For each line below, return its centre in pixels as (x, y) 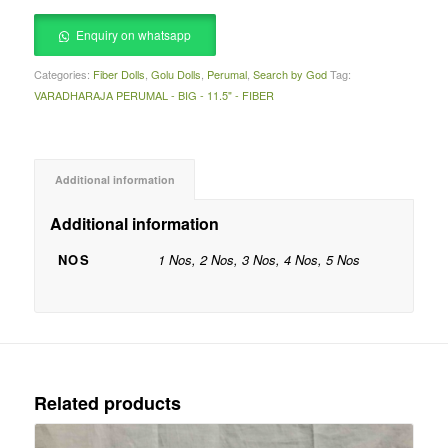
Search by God (289, 74)
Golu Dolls (175, 74)
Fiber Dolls (118, 74)
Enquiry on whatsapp (134, 35)
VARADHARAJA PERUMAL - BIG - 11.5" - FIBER (153, 95)
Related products (107, 403)
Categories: (63, 74)
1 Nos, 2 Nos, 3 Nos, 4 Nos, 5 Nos (258, 260)
